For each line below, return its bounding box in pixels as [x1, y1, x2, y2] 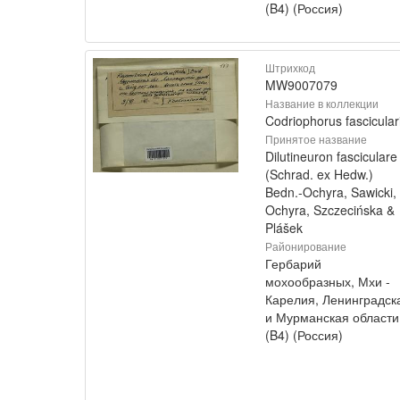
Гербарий [265, 254, 321, 272]
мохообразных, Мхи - [265, 272, 390, 290]
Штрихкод [265, 60, 315, 75]
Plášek [265, 219, 303, 237]
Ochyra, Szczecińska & [265, 201, 395, 219]
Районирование [265, 238, 346, 254]
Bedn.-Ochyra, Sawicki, [265, 183, 396, 201]
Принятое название [265, 131, 367, 146]
